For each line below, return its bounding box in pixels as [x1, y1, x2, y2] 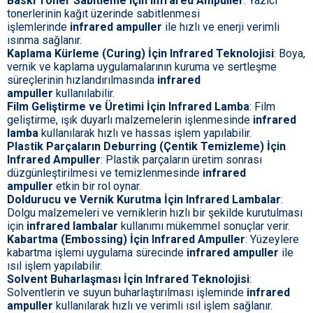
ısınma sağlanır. [7, 34, 82, 48]
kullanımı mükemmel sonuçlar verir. [118, 219, 290, 233]
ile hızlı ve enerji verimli [162, 20, 279, 34]
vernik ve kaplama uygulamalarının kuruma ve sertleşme [7, 60, 277, 74]
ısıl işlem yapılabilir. [7, 259, 102, 273]
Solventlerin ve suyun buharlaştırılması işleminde [7, 286, 247, 300]
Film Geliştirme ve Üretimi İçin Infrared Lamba [7, 100, 249, 114]
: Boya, [274, 47, 305, 61]
